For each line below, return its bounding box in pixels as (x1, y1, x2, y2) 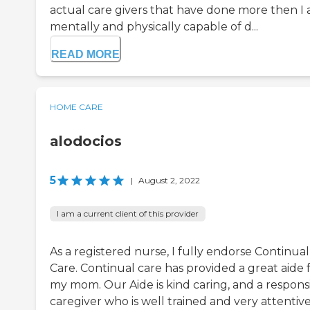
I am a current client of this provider (57, 208, 199, 219)
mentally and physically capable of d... (50, 20, 258, 34)
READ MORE (51, 48, 120, 61)
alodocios (50, 133, 122, 150)
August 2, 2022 (138, 175, 200, 186)
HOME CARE (50, 102, 103, 113)
